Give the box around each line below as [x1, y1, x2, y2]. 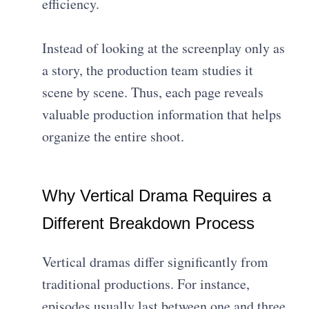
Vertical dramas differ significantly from [42, 252, 269, 272]
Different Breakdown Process [42, 214, 255, 233]
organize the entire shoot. [42, 127, 185, 146]
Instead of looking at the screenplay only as [42, 39, 286, 58]
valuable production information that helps [42, 105, 282, 124]
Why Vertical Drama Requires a [42, 186, 272, 206]
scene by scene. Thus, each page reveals [42, 83, 264, 102]
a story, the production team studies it [42, 61, 254, 80]
